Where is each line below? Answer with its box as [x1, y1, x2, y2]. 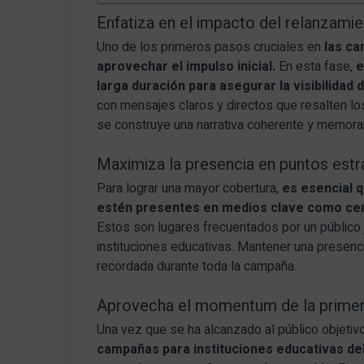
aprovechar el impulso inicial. [97, 57, 276, 77]
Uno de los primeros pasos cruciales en [97, 37, 325, 58]
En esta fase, [275, 57, 357, 77]
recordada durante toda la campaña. [97, 257, 297, 277]
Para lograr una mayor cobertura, [97, 179, 283, 199]
